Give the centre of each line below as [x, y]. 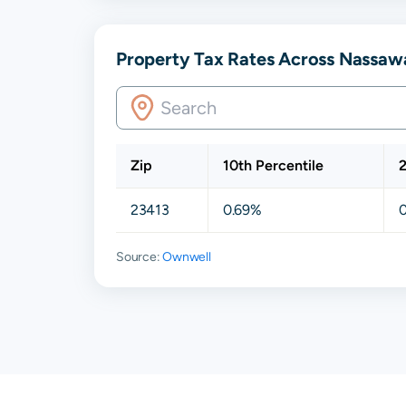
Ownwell [187, 256]
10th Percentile [273, 165]
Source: [140, 256]
